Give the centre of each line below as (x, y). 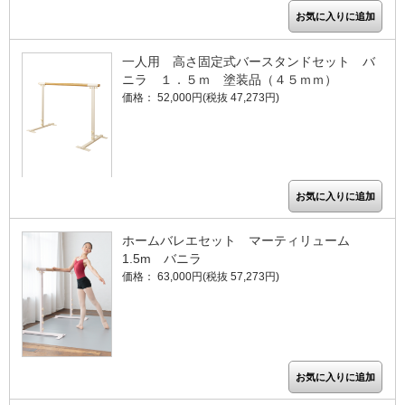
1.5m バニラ (162, 259)
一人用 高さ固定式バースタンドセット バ (249, 61)
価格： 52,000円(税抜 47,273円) (201, 97)
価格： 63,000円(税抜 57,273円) (201, 277)
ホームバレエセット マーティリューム (236, 241)
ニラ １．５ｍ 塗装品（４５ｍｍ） (230, 79)
